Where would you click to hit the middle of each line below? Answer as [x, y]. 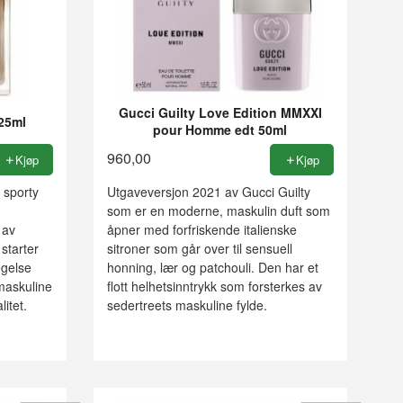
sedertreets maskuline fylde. [187, 305]
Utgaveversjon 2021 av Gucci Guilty [208, 192]
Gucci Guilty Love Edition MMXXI [220, 112]
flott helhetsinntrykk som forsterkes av [214, 287]
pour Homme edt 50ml [220, 129]
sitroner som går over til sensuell [199, 249]
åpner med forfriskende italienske [201, 230]
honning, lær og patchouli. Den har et [212, 268]
